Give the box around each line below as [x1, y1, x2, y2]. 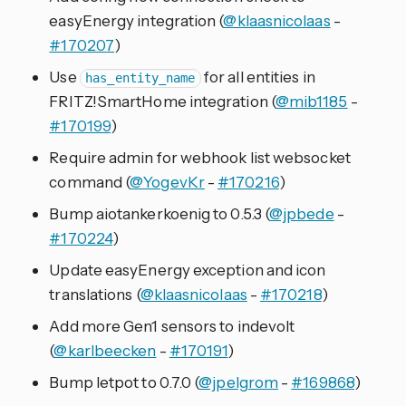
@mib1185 [275, 92, 348, 111]
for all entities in [200, 67, 315, 87]
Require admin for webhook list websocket [49, 148, 351, 168]
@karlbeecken [53, 341, 157, 361]
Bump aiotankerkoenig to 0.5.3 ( [49, 204, 270, 224]
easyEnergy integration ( [49, 11, 224, 31]
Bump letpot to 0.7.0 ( [49, 372, 199, 392]
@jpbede [269, 204, 334, 224]
